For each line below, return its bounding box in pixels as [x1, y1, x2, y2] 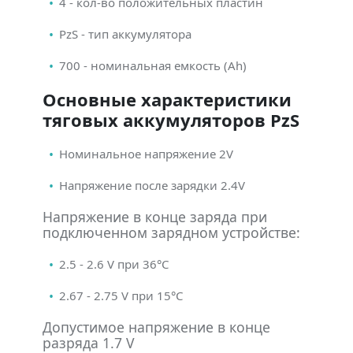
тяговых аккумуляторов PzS [43, 107, 299, 132]
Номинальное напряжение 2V [59, 145, 233, 162]
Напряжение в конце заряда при [43, 206, 267, 226]
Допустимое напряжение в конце [43, 317, 270, 336]
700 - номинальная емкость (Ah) [59, 57, 247, 73]
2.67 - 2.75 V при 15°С [59, 287, 183, 303]
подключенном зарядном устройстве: [43, 222, 300, 242]
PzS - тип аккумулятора [59, 25, 191, 42]
